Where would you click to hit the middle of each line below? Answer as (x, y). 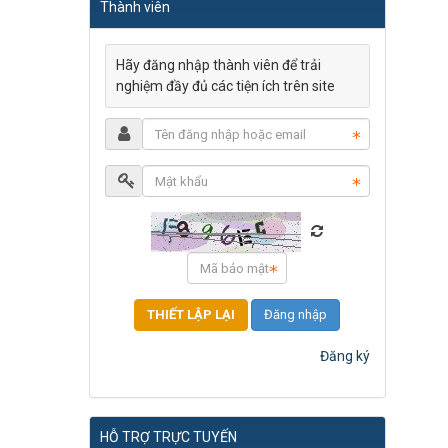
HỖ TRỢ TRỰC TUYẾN (168, 437)
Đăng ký (345, 356)
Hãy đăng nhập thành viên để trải (218, 65)
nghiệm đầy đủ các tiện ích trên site (225, 86)
